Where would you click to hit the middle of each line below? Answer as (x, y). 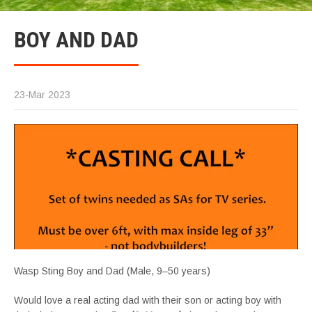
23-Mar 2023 (42, 95)
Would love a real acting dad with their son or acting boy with (148, 300)
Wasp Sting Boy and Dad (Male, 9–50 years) (112, 271)
